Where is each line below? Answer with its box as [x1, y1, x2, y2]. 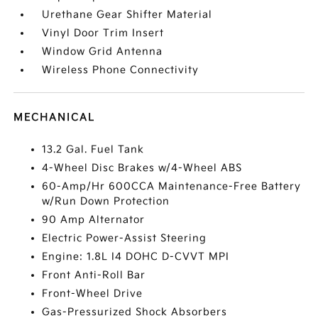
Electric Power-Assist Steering [42, 232, 207, 245]
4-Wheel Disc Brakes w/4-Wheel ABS [42, 162, 243, 175]
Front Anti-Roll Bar [42, 269, 146, 282]
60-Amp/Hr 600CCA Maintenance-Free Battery [42, 180, 302, 193]
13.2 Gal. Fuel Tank [42, 143, 145, 156]
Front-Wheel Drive [42, 287, 143, 300]
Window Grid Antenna [42, 45, 163, 58]
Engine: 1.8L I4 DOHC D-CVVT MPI [42, 251, 230, 263]
